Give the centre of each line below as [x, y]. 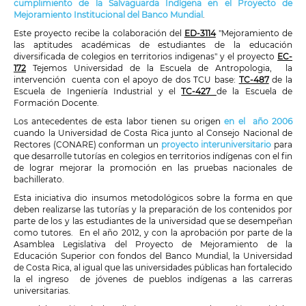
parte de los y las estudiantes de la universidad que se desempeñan [153, 221]
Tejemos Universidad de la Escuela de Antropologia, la [159, 68]
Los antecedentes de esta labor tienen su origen [119, 122]
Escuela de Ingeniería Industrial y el [98, 92]
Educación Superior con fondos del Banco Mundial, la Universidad [153, 256]
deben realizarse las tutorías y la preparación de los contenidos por [153, 210]
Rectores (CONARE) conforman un [86, 145]
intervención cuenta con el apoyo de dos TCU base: [126, 80]
